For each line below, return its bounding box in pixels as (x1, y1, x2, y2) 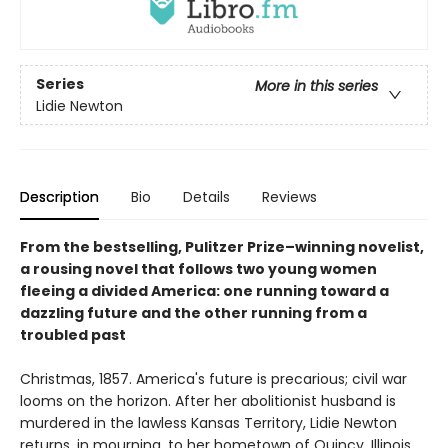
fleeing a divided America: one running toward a (20, 281, 389, 302)
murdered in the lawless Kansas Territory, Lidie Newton (20, 413, 397, 434)
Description (20, 187, 99, 208)
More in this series (255, 75, 378, 96)
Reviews (262, 187, 317, 208)
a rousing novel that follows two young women (20, 259, 377, 280)
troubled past (20, 325, 126, 346)
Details (183, 187, 230, 208)
